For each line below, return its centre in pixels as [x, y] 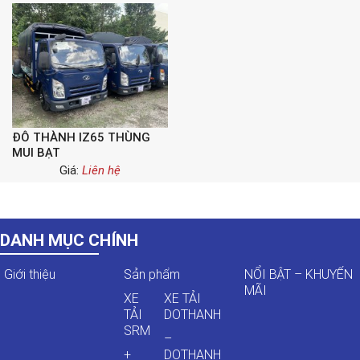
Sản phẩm [152, 274]
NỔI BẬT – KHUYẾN [298, 274]
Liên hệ [101, 170]
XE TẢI [183, 299]
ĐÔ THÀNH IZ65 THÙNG [81, 137]
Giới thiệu [30, 274]
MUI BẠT [36, 153]
